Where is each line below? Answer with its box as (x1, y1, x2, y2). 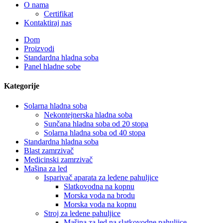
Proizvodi (24, 44, 54, 53)
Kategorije (4, 82, 39, 91)
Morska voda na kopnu (64, 200, 136, 209)
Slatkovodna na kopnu (64, 182, 134, 191)
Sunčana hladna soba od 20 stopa (44, 119, 148, 128)
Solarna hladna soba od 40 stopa (44, 128, 145, 137)
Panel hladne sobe (24, 62, 81, 71)
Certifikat (44, 9, 73, 18)
